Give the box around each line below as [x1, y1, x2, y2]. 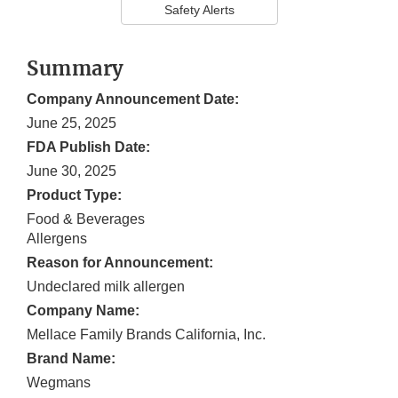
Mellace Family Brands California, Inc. [27, 327, 266, 343]
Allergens [27, 231, 87, 247]
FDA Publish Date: [27, 139, 150, 155]
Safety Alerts [163, 3, 235, 18]
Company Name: [27, 303, 139, 319]
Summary [27, 56, 124, 82]
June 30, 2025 [27, 163, 116, 179]
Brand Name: [27, 351, 115, 367]
